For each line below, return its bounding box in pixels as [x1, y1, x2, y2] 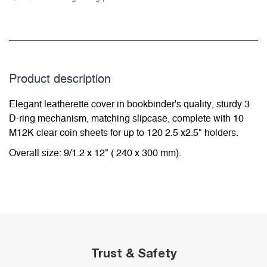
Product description [9, 73, 111, 86]
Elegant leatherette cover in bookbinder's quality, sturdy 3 [9, 100, 250, 110]
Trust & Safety [91, 246, 176, 260]
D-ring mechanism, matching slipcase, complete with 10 [9, 114, 244, 124]
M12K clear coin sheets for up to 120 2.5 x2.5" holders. [9, 128, 238, 138]
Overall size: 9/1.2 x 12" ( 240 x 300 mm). [9, 148, 181, 159]
